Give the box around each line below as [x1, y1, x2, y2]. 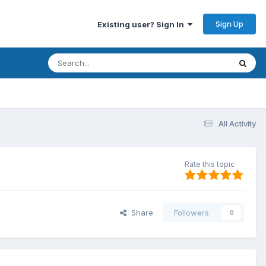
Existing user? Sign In [97, 19, 188, 29]
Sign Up [216, 18, 243, 28]
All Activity [218, 118, 256, 128]
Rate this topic [185, 159, 235, 169]
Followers [174, 208, 209, 218]
